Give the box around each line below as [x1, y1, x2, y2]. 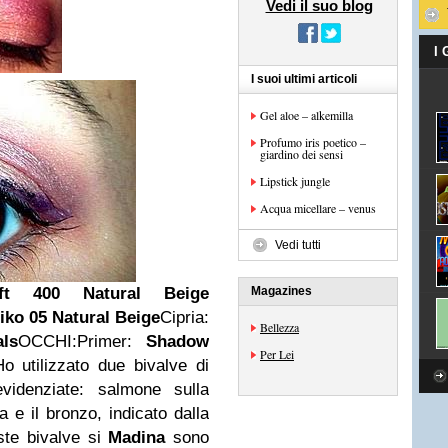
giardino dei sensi [260, 146, 343, 162]
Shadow [146, 332, 210, 351]
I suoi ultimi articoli [251, 72, 357, 86]
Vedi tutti [275, 238, 321, 252]
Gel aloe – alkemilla [260, 107, 353, 123]
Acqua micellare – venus [260, 200, 376, 216]
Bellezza [260, 319, 299, 335]
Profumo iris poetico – [260, 134, 366, 150]
